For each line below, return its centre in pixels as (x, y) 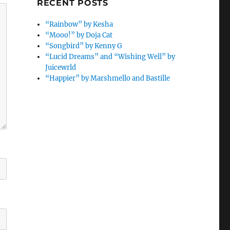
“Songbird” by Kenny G (84, 46)
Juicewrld (61, 68)
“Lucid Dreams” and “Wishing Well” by (110, 57)
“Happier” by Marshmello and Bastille (108, 78)
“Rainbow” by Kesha (79, 24)
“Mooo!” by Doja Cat (79, 35)
